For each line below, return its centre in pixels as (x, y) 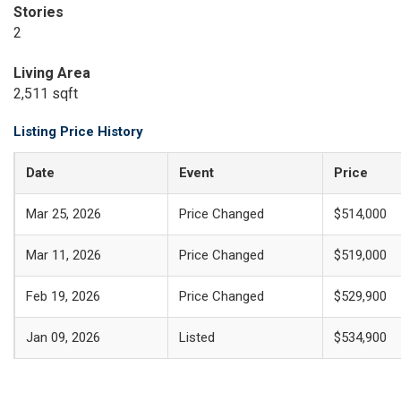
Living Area (52, 73)
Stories (38, 12)
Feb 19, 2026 (63, 296)
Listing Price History (78, 132)
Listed (197, 337)
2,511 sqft (46, 94)
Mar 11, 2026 (64, 255)
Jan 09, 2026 (63, 337)
